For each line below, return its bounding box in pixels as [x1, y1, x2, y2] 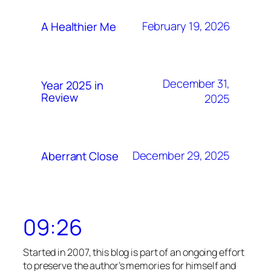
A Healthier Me [41, 18, 116, 34]
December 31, [163, 75, 230, 91]
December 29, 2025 [132, 148, 230, 164]
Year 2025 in [41, 77, 103, 93]
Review [41, 89, 78, 105]
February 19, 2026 [142, 18, 230, 34]
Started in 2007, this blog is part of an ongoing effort [23, 246, 244, 260]
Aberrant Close [41, 148, 119, 164]
